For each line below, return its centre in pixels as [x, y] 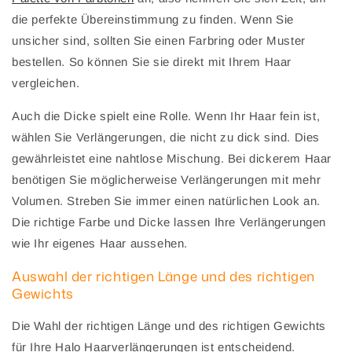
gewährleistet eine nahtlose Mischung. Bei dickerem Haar [172, 159]
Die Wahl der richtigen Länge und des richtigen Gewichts [169, 326]
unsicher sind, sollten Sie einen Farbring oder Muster [159, 41]
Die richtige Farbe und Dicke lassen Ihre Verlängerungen [169, 222]
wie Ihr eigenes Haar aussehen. [100, 244]
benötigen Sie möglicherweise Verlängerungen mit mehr [167, 180]
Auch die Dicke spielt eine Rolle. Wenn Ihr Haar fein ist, [166, 116]
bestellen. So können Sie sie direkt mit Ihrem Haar [152, 62]
